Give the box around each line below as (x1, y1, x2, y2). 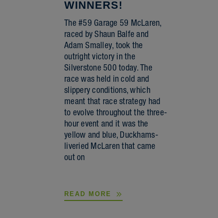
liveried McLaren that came (64, 140, 156, 151)
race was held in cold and (64, 73, 149, 84)
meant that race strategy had (64, 95, 161, 106)
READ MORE (64, 190, 114, 198)
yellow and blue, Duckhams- (64, 129, 158, 140)
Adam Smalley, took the (64, 39, 143, 50)
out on (64, 151, 85, 162)
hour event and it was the (64, 118, 148, 128)
